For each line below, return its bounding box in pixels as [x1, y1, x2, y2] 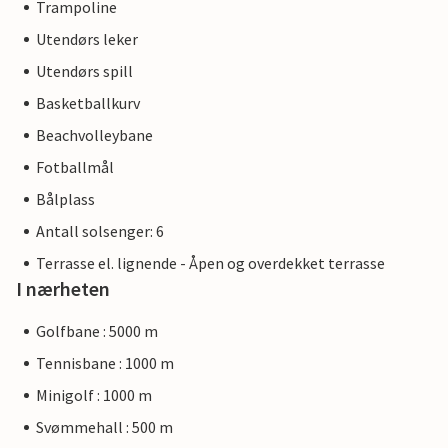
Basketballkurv [36, 93, 140, 113]
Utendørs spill [36, 61, 133, 81]
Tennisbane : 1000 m [36, 353, 174, 373]
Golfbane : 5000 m [36, 321, 158, 341]
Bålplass [36, 189, 95, 209]
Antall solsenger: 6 [36, 221, 164, 241]
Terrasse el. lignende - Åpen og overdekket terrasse [36, 253, 385, 273]
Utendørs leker [36, 29, 138, 49]
